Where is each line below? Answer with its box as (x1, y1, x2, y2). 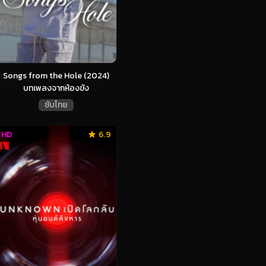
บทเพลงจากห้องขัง (23, 81, 89, 94)
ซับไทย (44, 98, 68, 111)
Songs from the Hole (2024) (2, 69, 109, 82)
